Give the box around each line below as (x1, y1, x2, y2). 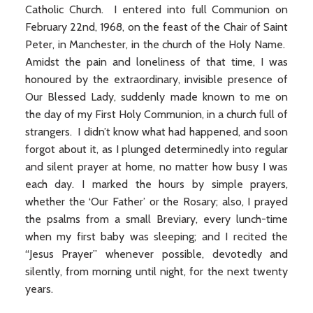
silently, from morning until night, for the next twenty (24, 265, 289, 278)
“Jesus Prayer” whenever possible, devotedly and (24, 247, 289, 261)
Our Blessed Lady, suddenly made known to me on (24, 90, 289, 103)
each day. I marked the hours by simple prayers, (24, 177, 289, 191)
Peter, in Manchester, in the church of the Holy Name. (24, 38, 289, 51)
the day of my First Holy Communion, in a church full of (24, 108, 289, 121)
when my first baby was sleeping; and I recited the (24, 230, 289, 243)
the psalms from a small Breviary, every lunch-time (24, 212, 289, 226)
